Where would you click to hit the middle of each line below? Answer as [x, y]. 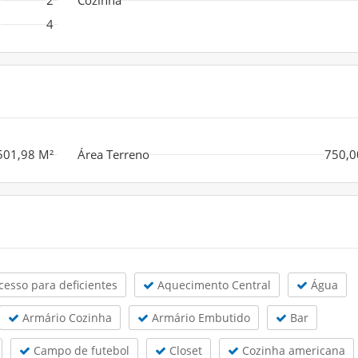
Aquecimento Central [213, 284]
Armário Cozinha [66, 317]
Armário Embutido [199, 317]
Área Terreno [113, 154]
